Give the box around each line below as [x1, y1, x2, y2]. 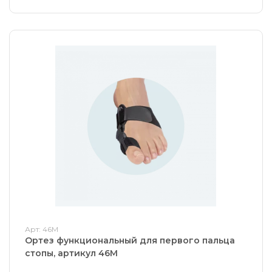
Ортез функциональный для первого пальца [25, 234, 235, 246]
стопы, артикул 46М [25, 247, 118, 259]
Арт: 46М [25, 224, 58, 234]
